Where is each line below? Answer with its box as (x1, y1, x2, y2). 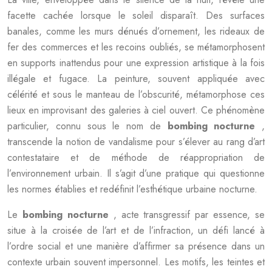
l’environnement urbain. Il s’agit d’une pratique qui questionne (7, 166, 265, 180)
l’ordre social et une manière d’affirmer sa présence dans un (7, 239, 265, 253)
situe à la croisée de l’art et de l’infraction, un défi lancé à (7, 223, 265, 237)
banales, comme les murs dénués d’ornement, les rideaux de (7, 24, 265, 38)
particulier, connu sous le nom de (7, 119, 168, 133)
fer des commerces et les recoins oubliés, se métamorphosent (7, 40, 265, 54)
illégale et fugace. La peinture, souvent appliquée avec (7, 72, 265, 86)
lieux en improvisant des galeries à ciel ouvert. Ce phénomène (7, 103, 265, 117)
